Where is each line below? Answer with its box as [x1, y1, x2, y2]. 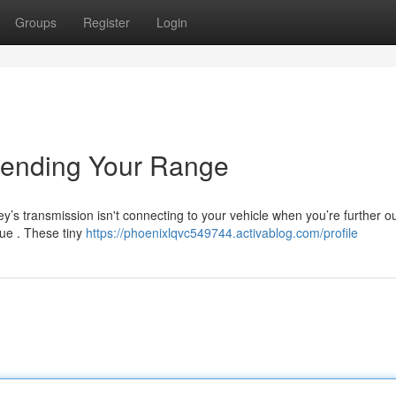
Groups [15, 13, 57, 31]
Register [83, 13, 130, 31]
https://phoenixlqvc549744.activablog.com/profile [86, 224, 358, 241]
